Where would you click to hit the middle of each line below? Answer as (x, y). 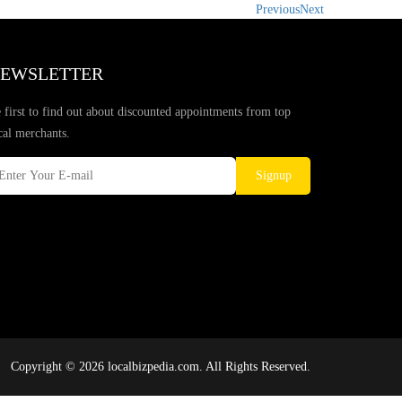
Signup (273, 175)
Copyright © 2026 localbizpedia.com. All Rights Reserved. (161, 367)
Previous (278, 9)
